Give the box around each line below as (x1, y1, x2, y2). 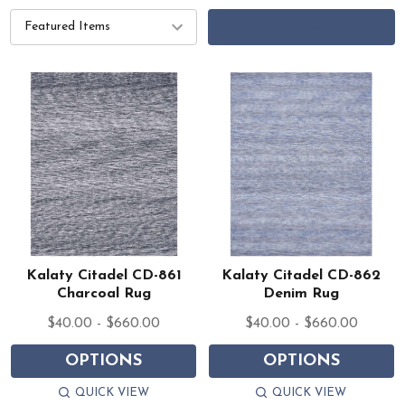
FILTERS (274, 20, 329, 34)
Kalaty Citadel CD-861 (25, 268, 182, 283)
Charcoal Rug (56, 286, 151, 301)
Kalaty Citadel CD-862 (221, 268, 381, 283)
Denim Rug (263, 286, 340, 301)
